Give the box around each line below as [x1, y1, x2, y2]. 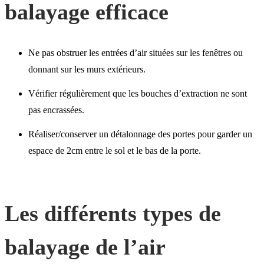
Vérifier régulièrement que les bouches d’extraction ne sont [28, 88, 247, 98]
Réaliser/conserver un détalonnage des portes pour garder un [28, 128, 252, 139]
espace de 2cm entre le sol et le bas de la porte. [28, 145, 201, 156]
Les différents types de [5, 200, 221, 226]
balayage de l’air [5, 234, 166, 259]
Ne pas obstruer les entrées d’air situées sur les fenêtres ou [28, 48, 243, 58]
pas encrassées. [28, 104, 84, 115]
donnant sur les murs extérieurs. [28, 64, 146, 75]
